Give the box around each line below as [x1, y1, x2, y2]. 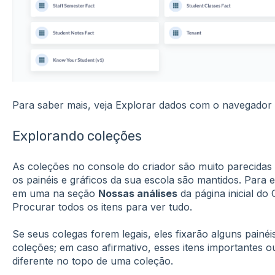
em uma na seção [12, 187, 98, 200]
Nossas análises [98, 187, 177, 200]
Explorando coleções [12, 127, 142, 144]
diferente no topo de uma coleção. [12, 255, 173, 268]
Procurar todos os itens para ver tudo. [12, 201, 192, 214]
